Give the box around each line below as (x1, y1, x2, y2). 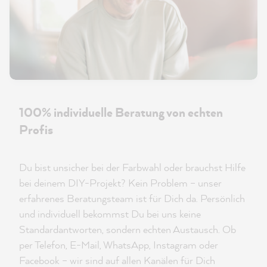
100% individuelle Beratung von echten (19, 103, 223, 120)
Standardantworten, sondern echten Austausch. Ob (19, 222, 236, 236)
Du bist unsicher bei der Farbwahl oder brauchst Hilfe (19, 160, 246, 174)
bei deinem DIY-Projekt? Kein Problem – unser (19, 175, 222, 190)
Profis (19, 120, 53, 138)
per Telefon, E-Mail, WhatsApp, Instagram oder (19, 237, 218, 252)
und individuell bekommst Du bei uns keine (19, 206, 201, 221)
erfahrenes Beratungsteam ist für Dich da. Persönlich (19, 191, 245, 205)
